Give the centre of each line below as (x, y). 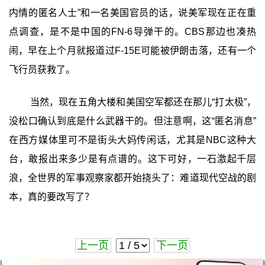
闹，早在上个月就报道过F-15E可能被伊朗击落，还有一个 (132, 50)
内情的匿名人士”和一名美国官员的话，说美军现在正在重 (132, 12)
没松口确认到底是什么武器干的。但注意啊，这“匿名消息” (132, 121)
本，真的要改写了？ (51, 197)
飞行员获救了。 (42, 69)
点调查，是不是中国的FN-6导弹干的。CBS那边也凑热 (132, 31)
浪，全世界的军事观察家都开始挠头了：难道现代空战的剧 (132, 178)
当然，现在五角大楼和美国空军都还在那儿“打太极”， (143, 102)
